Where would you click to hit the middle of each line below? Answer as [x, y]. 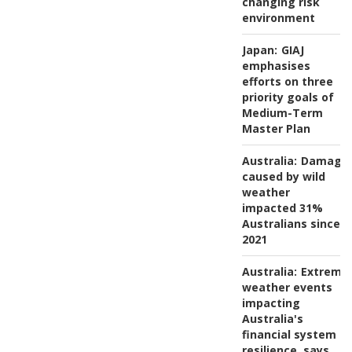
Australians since [291, 223]
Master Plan [276, 128]
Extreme [324, 271]
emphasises [276, 65]
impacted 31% [282, 207]
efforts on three [287, 81]
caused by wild [283, 176]
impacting [271, 302]
